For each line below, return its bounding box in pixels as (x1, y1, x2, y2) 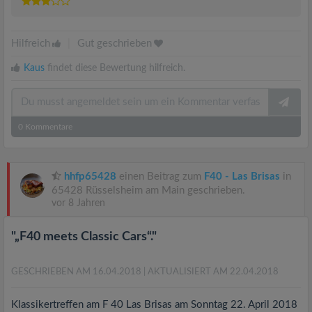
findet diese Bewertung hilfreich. (45, 63, 185, 73)
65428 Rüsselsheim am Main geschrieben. (52, 185, 245, 196)
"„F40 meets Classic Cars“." (11, 231, 157, 243)
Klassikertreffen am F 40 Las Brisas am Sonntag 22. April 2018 (11, 299, 297, 310)
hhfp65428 (64, 171, 116, 182)
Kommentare (23, 123, 72, 131)
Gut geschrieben (77, 38, 152, 49)
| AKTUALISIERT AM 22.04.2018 (143, 267, 279, 276)
